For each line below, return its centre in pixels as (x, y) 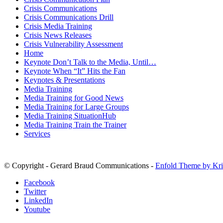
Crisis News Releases (58, 35)
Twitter (35, 191)
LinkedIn (38, 200)
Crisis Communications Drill (69, 17)
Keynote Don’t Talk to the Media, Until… (90, 62)
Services (37, 133)
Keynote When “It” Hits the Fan (75, 71)
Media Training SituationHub (70, 115)
